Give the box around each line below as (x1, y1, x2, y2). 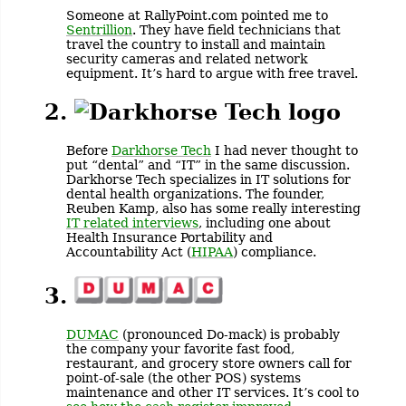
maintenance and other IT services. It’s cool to (66, 385, 359, 401)
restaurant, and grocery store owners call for (66, 356, 352, 372)
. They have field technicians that (132, 22, 341, 37)
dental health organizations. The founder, (66, 186, 324, 201)
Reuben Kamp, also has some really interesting (66, 200, 361, 216)
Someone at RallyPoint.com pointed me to (66, 7, 328, 23)
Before (66, 142, 111, 158)
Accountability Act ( (66, 244, 191, 259)
